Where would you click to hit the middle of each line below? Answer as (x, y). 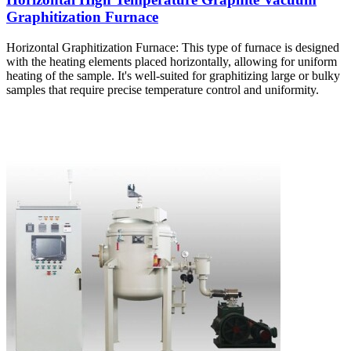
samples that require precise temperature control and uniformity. (163, 89)
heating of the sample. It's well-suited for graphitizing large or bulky (173, 75)
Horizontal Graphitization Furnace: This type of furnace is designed (173, 47)
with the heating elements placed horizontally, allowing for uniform (172, 61)
